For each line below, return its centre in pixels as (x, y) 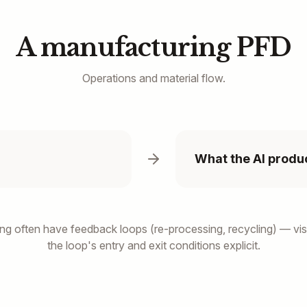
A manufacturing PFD (153, 48)
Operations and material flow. (153, 78)
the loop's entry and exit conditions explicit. (153, 245)
